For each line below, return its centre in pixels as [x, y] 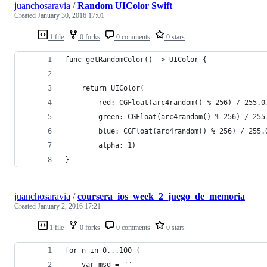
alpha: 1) [100, 145]
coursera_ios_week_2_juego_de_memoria [161, 196]
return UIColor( [105, 88]
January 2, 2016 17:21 [69, 206]
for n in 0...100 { [103, 250]
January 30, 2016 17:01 [71, 15]
